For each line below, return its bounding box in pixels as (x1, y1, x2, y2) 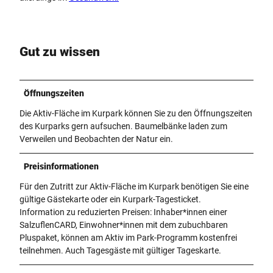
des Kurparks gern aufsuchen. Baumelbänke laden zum (19, 121, 227, 131)
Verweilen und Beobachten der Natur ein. (19, 133, 173, 144)
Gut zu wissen (19, 44, 100, 60)
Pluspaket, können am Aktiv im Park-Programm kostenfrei (19, 232, 237, 243)
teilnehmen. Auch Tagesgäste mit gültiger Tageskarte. (19, 245, 221, 255)
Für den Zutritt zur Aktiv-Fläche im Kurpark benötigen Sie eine (19, 181, 249, 191)
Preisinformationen (24, 161, 99, 171)
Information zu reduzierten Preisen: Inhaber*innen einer (19, 207, 227, 217)
